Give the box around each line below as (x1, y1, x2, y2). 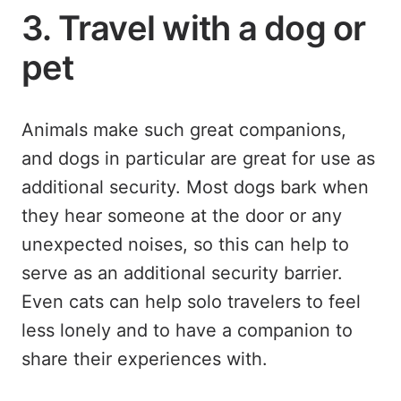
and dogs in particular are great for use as (21, 147, 375, 169)
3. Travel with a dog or (21, 6, 366, 48)
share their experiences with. (21, 347, 268, 370)
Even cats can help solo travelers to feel (21, 290, 361, 312)
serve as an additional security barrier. (21, 261, 343, 284)
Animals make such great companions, (21, 118, 346, 141)
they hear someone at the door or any (21, 204, 342, 226)
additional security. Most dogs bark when (21, 175, 369, 198)
